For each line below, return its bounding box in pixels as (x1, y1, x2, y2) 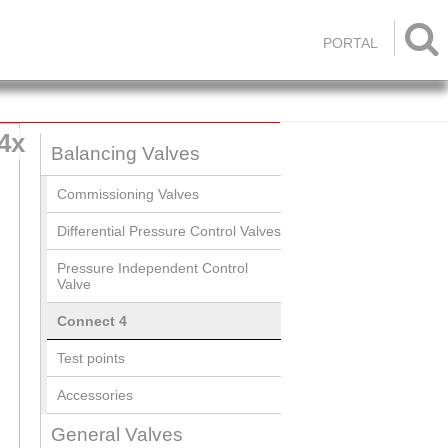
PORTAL (323, 35, 378, 51)
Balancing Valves (51, 143, 200, 164)
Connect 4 (57, 313, 127, 329)
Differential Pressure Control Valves (57, 223, 281, 239)
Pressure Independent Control (57, 260, 248, 276)
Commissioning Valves (57, 186, 199, 202)
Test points (57, 350, 125, 366)
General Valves (51, 424, 183, 445)
